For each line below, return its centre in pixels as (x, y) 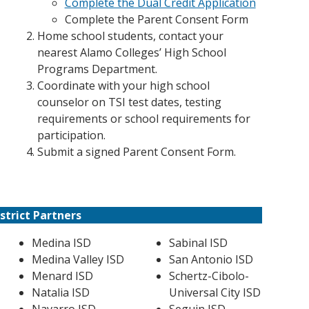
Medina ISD (61, 243)
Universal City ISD (215, 292)
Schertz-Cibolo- (209, 276)
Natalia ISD (60, 292)
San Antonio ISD (211, 259)
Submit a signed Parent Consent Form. (136, 152)
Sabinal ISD (198, 243)
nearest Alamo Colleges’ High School (131, 52)
